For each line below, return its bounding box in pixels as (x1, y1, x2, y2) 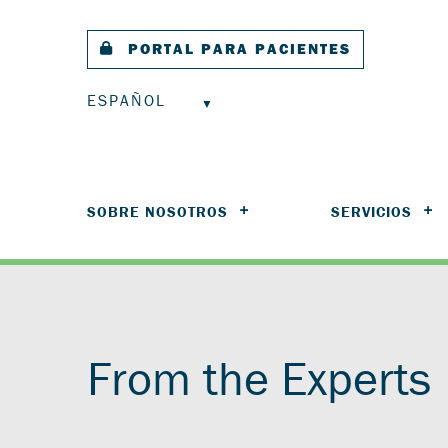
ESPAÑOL (87, 89, 166, 110)
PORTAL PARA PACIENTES (128, 38, 351, 58)
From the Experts (87, 349, 431, 408)
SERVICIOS (330, 202, 412, 222)
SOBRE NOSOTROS (87, 202, 228, 222)
